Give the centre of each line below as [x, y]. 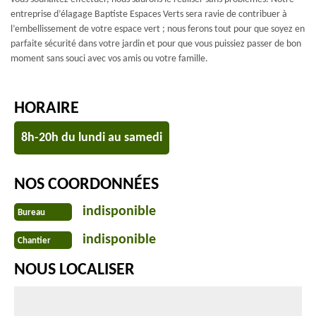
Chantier [34, 241]
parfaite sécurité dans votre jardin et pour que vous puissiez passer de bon [156, 44]
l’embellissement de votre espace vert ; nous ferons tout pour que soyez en [158, 29]
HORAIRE [47, 109]
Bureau [31, 212]
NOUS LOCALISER [74, 270]
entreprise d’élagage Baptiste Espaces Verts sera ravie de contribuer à [149, 14]
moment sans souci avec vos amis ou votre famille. [109, 59]
